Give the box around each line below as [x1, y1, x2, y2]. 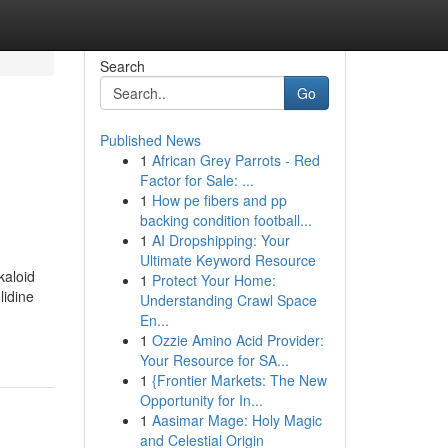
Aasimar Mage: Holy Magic [151, 410, 322, 430]
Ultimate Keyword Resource [139, 250, 316, 270]
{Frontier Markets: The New [151, 370, 327, 390]
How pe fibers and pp [151, 190, 287, 210]
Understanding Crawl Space [139, 290, 317, 310]
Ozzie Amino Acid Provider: [151, 330, 324, 350]
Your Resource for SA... [139, 350, 289, 370]
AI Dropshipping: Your [151, 230, 290, 250]
